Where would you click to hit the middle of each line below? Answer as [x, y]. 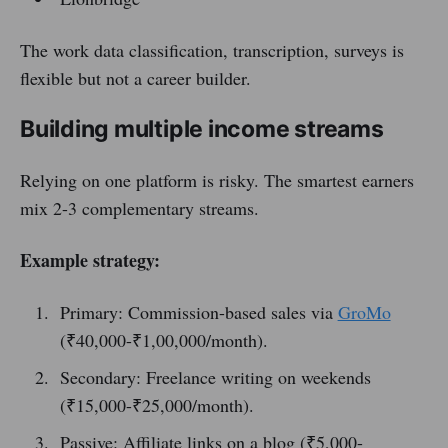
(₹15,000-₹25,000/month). [156, 405]
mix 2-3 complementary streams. [139, 208]
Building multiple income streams [202, 129]
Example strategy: [90, 260]
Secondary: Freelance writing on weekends [215, 377]
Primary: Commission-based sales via [198, 312]
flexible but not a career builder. [135, 78]
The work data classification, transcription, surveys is [212, 50]
